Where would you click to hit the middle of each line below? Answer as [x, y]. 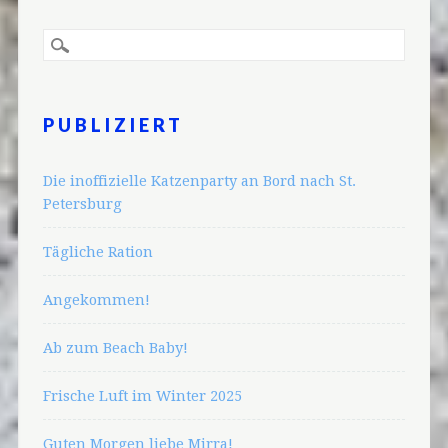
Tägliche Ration [97, 251]
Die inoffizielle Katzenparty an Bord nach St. [199, 180]
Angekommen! [96, 299]
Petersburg [82, 203]
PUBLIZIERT [113, 124]
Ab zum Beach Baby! [115, 347]
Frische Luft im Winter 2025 [142, 395]
